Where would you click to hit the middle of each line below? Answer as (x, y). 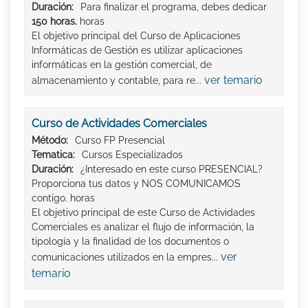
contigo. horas (63, 198)
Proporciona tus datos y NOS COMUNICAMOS (136, 183)
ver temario (233, 80)
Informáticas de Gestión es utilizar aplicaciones (137, 50)
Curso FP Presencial (120, 140)
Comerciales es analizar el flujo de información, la (143, 227)
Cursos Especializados (132, 154)
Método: (50, 140)
